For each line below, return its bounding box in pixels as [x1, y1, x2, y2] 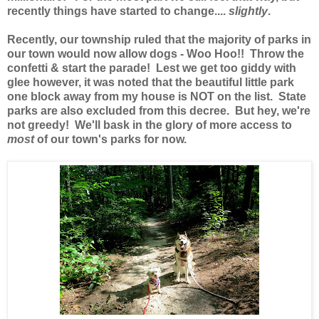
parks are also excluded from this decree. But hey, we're [7, 104, 310, 117]
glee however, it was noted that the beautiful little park [7, 75, 294, 88]
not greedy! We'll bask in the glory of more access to [7, 118, 292, 131]
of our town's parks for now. [37, 132, 187, 145]
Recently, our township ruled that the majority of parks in [7, 33, 311, 46]
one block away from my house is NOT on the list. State [7, 90, 306, 103]
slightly [229, 4, 268, 17]
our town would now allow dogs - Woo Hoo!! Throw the [7, 47, 304, 60]
